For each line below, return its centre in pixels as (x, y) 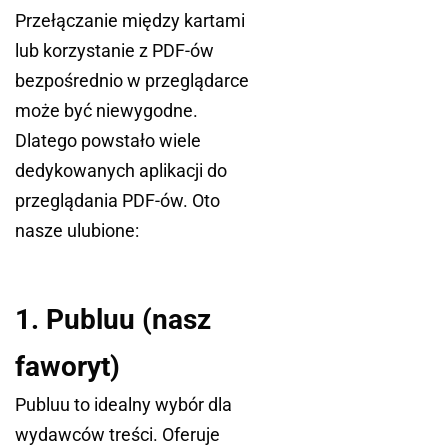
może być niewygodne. (106, 111)
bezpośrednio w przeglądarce (132, 81)
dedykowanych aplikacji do (121, 171)
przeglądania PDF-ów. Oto (117, 201)
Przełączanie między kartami (130, 21)
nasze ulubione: (77, 231)
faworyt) (67, 367)
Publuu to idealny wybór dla (123, 405)
